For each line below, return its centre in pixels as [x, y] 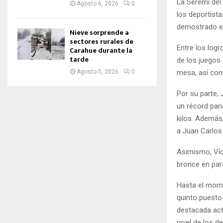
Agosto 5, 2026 [98, 72]
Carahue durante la [101, 51]
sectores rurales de [102, 42]
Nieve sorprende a [99, 33]
